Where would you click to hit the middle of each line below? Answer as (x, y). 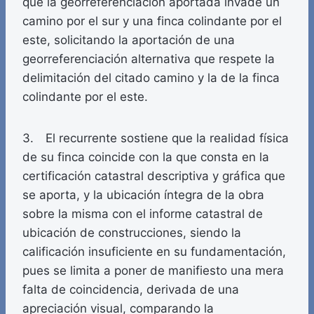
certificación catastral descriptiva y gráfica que (154, 176)
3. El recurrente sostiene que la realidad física (156, 138)
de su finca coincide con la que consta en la (146, 157)
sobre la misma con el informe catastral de (143, 214)
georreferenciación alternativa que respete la (149, 59)
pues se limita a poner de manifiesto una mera (153, 271)
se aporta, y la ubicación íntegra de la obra (143, 195)
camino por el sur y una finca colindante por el (152, 21)
